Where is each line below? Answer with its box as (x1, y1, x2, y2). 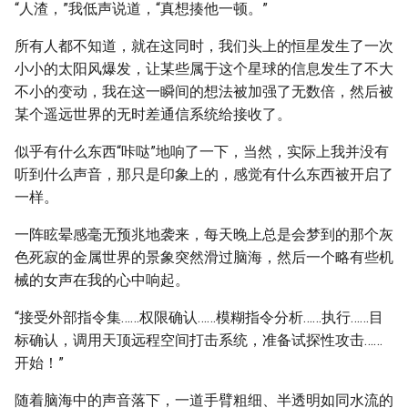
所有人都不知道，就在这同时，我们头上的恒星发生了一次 (15, 37, 393, 55)
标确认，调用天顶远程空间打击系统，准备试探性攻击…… (15, 331, 382, 349)
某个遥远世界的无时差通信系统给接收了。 (15, 106, 291, 123)
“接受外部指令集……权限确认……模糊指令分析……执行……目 (15, 309, 383, 326)
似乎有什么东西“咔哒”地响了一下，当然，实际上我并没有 (15, 143, 389, 160)
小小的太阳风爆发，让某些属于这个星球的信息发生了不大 (15, 60, 393, 77)
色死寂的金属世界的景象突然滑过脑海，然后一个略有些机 (15, 249, 393, 266)
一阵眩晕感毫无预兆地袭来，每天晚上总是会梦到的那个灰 (15, 226, 393, 243)
